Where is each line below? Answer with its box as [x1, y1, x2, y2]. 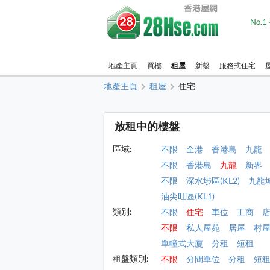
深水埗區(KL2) [186, 175, 240, 186]
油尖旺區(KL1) [161, 191, 215, 202]
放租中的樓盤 [115, 119, 180, 133]
